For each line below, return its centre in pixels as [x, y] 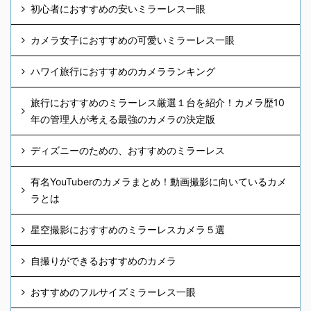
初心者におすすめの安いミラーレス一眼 [118, 9]
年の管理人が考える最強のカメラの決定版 [123, 119]
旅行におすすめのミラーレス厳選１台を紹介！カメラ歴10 [158, 103]
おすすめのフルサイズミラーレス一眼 [113, 292]
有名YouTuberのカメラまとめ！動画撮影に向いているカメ [159, 182]
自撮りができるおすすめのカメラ [103, 261]
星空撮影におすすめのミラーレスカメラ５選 [128, 230]
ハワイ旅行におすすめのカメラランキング [123, 72]
